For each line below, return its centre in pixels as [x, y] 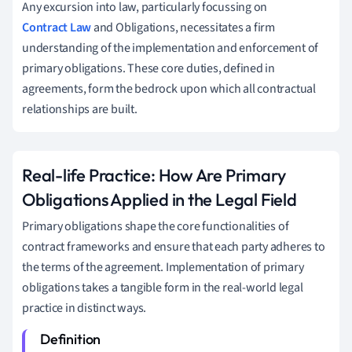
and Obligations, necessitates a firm [183, 27]
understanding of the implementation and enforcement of [170, 48]
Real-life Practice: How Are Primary [154, 175]
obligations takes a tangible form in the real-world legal [163, 287]
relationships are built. [80, 109]
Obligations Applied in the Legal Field [159, 199]
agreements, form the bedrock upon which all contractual [169, 88]
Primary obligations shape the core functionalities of [156, 226]
